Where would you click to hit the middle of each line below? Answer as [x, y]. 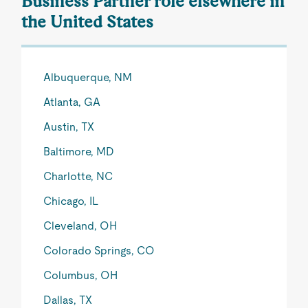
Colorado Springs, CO [99, 251]
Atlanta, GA [72, 102]
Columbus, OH [81, 275]
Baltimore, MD [79, 152]
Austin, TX [69, 127]
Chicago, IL [71, 201]
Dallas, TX [68, 300]
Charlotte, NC [78, 176]
